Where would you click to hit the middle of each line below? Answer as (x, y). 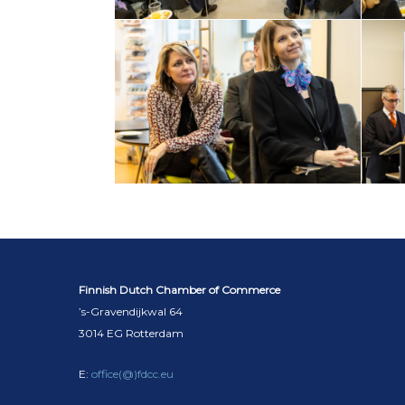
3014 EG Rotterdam (131, 334)
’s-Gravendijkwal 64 (131, 312)
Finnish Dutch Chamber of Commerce (179, 290)
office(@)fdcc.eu (132, 374)
